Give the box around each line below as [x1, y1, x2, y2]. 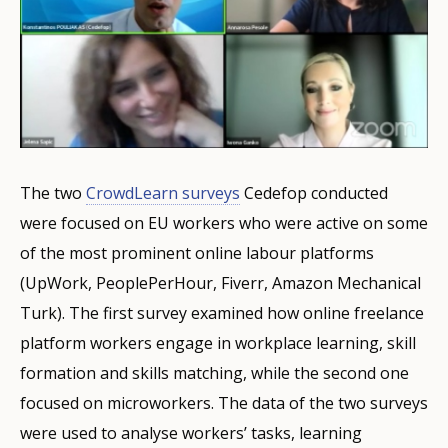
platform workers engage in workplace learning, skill [20, 332, 416, 355]
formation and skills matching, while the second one [20, 362, 409, 385]
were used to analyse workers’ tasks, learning [20, 422, 362, 445]
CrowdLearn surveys [86, 182, 240, 205]
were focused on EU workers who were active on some [20, 212, 428, 235]
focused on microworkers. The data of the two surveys [20, 392, 428, 415]
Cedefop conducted [240, 182, 388, 205]
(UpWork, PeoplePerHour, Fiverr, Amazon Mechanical [20, 272, 421, 295]
